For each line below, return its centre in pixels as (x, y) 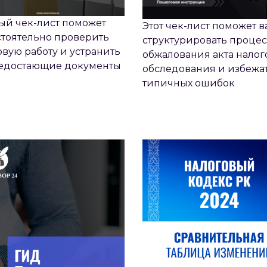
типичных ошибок (189, 83)
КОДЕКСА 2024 (219, 120)
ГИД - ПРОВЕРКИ (48, 89)
